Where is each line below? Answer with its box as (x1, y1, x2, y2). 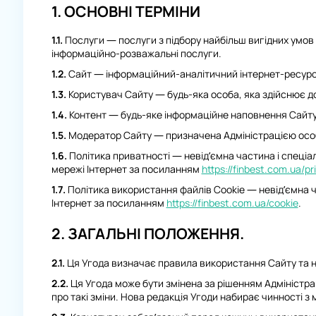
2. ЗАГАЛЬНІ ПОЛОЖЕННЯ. (51, 224, 244, 244)
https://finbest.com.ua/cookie (166, 196, 298, 210)
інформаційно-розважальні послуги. (51, 47, 221, 61)
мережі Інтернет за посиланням (51, 162, 202, 176)
